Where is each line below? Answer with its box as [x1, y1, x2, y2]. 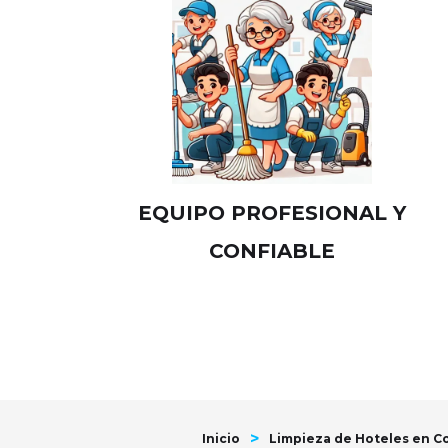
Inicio [202, 431, 240, 446]
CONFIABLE [209, 239, 335, 263]
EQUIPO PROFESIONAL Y [138, 201, 406, 225]
